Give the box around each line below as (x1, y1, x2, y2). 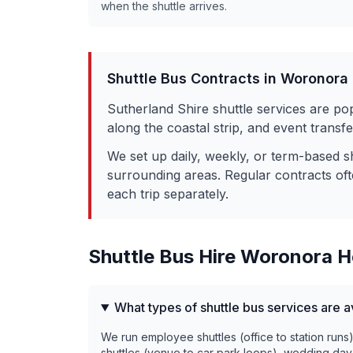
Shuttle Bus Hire (88, 245, 240, 268)
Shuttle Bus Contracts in (107, 70, 281, 87)
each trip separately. (107, 186, 229, 202)
